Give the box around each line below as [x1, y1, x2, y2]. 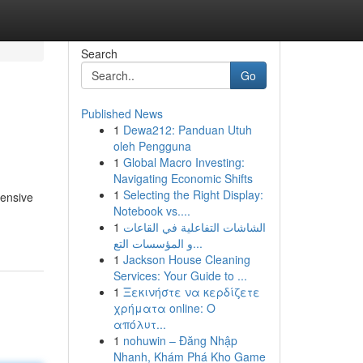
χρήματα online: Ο [113, 300, 216, 316]
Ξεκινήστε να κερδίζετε [122, 284, 260, 300]
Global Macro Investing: [122, 154, 245, 170]
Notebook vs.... [113, 203, 190, 219]
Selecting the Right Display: [122, 186, 263, 203]
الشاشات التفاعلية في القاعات [122, 219, 266, 235]
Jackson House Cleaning [122, 251, 250, 267]
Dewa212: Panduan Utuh [122, 122, 252, 138]
